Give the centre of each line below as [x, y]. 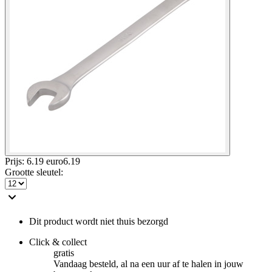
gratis [64, 253]
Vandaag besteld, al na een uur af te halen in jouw [148, 263]
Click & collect [58, 242]
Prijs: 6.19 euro [34, 161]
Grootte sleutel [33, 172]
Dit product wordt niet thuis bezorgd [99, 221]
